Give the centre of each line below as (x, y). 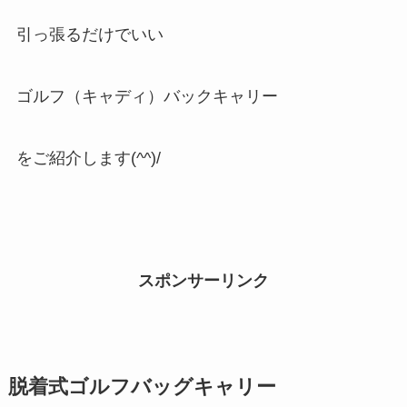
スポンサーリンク (203, 281)
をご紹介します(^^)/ (88, 158)
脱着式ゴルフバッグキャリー (142, 387)
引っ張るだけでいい (89, 34)
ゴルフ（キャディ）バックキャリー (147, 96)
